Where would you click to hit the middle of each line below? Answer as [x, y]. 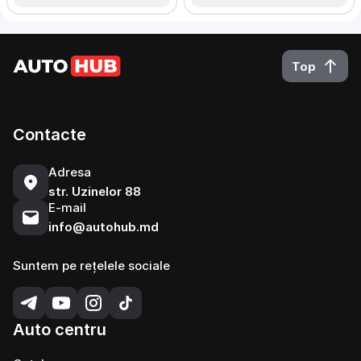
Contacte [50, 135]
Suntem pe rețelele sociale [91, 266]
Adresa [70, 172]
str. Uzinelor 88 [95, 191]
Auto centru [60, 330]
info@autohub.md [104, 227]
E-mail [67, 207]
